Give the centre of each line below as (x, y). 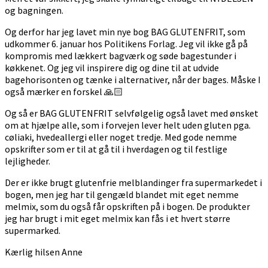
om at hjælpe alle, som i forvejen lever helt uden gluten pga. (128, 125)
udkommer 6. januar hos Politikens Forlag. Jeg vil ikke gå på (126, 44)
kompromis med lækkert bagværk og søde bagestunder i (121, 56)
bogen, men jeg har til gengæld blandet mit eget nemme (122, 195)
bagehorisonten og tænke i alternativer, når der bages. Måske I (133, 80)
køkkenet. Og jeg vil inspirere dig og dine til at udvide (112, 68)
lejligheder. (28, 161)
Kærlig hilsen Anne (44, 252)
